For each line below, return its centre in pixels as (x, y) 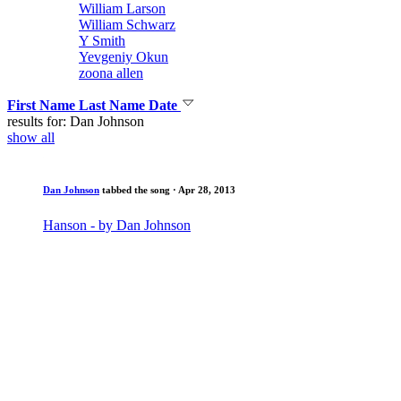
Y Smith (102, 41)
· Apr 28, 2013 (204, 190)
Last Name (114, 106)
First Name (43, 106)
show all (31, 138)
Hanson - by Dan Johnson (117, 226)
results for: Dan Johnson (76, 122)
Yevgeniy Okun (124, 57)
